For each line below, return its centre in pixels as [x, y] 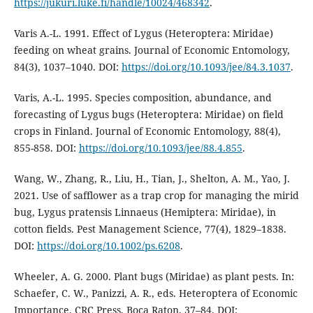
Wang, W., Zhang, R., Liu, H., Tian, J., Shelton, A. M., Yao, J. [152, 178]
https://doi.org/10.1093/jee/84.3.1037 [206, 66]
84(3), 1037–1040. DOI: [67, 66]
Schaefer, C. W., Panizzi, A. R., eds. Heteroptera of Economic [155, 293]
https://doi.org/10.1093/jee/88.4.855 [160, 147]
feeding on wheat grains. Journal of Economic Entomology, [152, 50]
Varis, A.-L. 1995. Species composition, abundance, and [143, 97]
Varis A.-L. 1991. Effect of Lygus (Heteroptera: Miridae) [143, 33]
